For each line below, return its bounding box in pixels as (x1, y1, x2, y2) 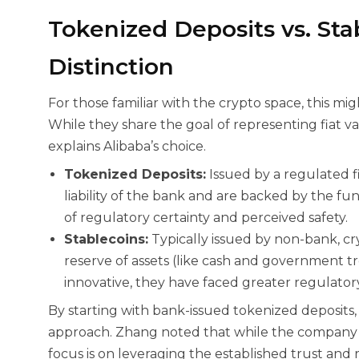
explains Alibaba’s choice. (48, 139, 206, 154)
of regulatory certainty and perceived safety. (64, 210, 348, 225)
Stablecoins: (64, 232, 148, 247)
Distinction (48, 53, 174, 80)
